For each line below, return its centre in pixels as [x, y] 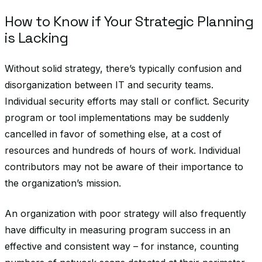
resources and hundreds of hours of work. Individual [123, 150]
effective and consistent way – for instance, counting [122, 246]
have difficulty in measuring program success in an [118, 230]
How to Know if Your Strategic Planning [129, 21]
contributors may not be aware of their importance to [124, 167]
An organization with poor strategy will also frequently [125, 213]
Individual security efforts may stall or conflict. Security [127, 101]
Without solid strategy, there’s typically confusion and [123, 68]
